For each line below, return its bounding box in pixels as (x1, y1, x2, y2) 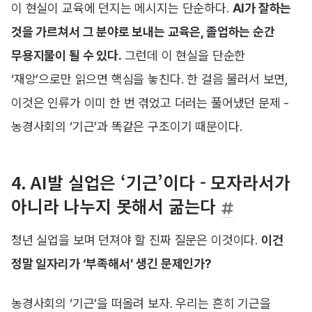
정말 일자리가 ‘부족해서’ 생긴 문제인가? (11, 256, 212, 272)
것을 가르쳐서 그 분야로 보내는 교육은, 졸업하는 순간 (11, 24, 275, 40)
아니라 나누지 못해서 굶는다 (11, 193, 217, 219)
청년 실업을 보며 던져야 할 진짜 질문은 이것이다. (11, 233, 261, 248)
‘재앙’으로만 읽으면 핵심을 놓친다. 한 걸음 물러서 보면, (11, 72, 289, 87)
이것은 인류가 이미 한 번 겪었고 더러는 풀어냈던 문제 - (11, 95, 290, 111)
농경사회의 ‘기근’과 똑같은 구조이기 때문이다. (11, 119, 242, 134)
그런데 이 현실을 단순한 (121, 48, 246, 63)
